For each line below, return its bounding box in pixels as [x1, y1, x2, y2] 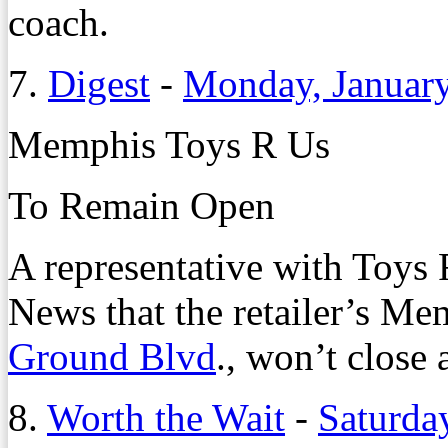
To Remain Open [8, 183, 275, 227]
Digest [48, 61, 150, 105]
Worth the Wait [47, 395, 285, 439]
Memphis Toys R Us [8, 122, 330, 166]
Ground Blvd [8, 334, 216, 378]
